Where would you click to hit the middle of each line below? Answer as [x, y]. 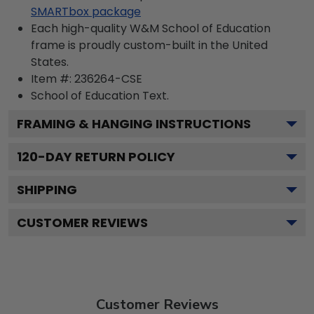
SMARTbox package [86, 12]
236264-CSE [108, 79]
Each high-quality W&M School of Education [151, 28]
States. [50, 62]
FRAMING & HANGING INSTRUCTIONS [134, 124]
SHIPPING [47, 190]
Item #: [53, 79]
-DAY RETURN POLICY [107, 157]
